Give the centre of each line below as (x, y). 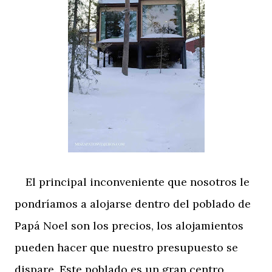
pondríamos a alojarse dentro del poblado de (133, 203)
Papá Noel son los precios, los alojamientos (129, 225)
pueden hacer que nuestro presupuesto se (126, 247)
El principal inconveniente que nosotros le (132, 182)
